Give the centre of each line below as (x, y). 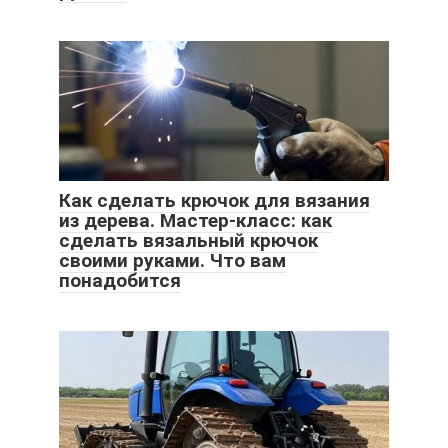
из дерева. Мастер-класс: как (195, 220)
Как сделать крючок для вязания (214, 200)
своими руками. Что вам (172, 260)
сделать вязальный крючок (188, 240)
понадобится (120, 280)
